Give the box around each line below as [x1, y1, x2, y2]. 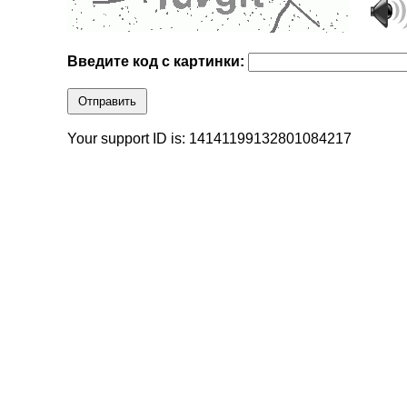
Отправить [78, 94, 137, 109]
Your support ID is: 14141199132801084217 [67, 131, 352, 147]
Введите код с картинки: [67, 54, 249, 70]
